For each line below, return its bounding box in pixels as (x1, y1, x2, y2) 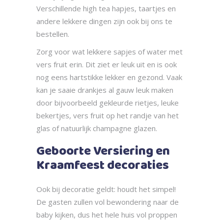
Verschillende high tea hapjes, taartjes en (36, 3, 176, 14)
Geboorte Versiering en (36, 141, 170, 162)
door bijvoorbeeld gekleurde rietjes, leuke (36, 98, 179, 108)
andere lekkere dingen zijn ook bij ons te (36, 16, 172, 27)
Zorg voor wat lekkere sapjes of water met (36, 47, 183, 57)
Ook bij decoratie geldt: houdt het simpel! (36, 184, 176, 194)
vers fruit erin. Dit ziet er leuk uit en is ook (36, 59, 177, 70)
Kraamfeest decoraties (36, 156, 169, 176)
